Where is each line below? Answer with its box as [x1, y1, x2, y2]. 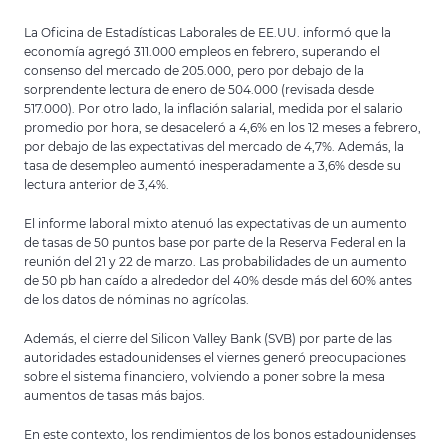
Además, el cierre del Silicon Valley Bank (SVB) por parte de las [24, 331, 392, 346]
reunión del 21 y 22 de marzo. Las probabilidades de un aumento [24, 254, 407, 269]
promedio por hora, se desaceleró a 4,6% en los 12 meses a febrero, [24, 120, 421, 135]
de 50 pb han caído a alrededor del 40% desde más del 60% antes [24, 273, 412, 288]
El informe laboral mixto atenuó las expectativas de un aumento [24, 216, 407, 231]
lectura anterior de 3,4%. [24, 177, 169, 192]
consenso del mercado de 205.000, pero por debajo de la [24, 63, 364, 78]
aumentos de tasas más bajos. [24, 388, 205, 403]
